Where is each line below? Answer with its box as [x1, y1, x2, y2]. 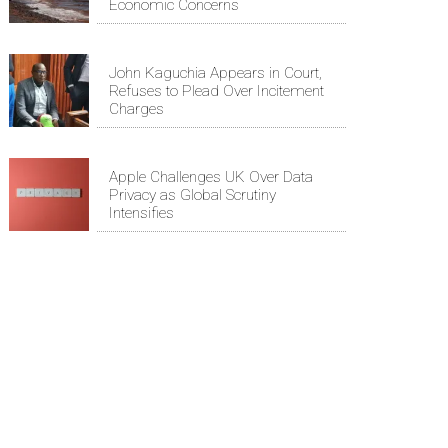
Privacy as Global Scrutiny [109, 185, 276, 204]
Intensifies [109, 203, 174, 222]
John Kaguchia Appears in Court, [109, 63, 322, 82]
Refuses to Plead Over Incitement [109, 81, 324, 100]
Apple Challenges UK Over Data [109, 167, 313, 186]
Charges [109, 99, 164, 118]
